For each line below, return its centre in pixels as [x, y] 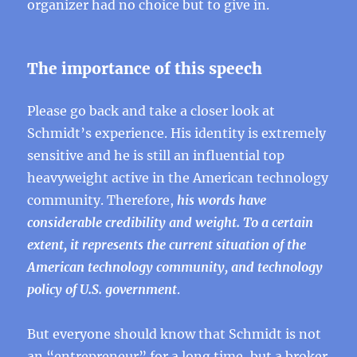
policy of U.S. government [102, 289]
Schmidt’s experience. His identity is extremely [177, 133]
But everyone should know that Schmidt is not [175, 334]
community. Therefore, [102, 200]
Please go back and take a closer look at [151, 111]
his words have [222, 200]
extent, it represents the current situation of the [167, 245]
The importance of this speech [145, 69]
